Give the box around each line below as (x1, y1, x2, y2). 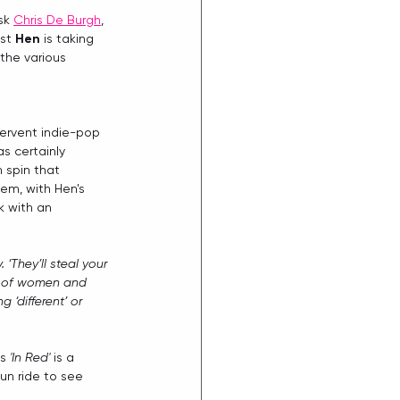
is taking (40, 31, 97, 46)
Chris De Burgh (13, 12, 101, 28)
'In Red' (10, 350, 50, 365)
